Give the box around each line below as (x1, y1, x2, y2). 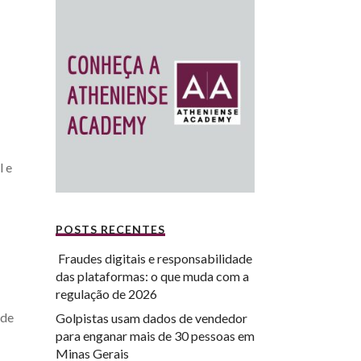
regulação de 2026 (55, 285, 157, 301)
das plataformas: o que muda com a (55, 268, 249, 284)
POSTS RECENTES (55, 222, 165, 236)
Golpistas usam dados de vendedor (55, 309, 247, 326)
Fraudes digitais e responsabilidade (55, 250, 252, 266)
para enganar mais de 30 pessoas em (55, 327, 255, 343)
